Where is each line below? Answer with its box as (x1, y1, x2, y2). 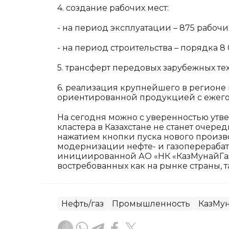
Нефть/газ (61, 199, 104, 209)
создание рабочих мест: (66, 3, 169, 13)
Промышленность (112, 199, 190, 209)
